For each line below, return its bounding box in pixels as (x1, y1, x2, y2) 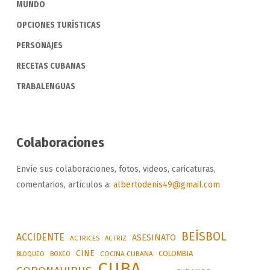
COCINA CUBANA (99, 249, 153, 258)
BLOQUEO (16, 249, 45, 258)
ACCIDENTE (16, 231, 64, 243)
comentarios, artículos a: (16, 179, 113, 190)
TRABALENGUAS (16, 81, 75, 92)
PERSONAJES (16, 40, 63, 51)
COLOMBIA (158, 248, 193, 258)
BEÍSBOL (181, 229, 227, 243)
